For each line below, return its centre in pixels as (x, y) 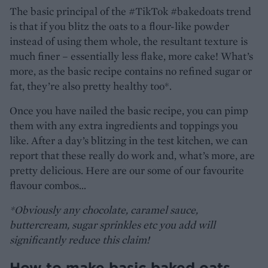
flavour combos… (48, 185)
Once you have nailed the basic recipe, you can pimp (129, 110)
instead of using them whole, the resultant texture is (129, 41)
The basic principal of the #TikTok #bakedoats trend (130, 11)
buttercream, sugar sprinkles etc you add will (112, 224)
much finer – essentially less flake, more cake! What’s (131, 56)
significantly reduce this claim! (80, 239)
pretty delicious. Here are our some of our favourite (127, 170)
